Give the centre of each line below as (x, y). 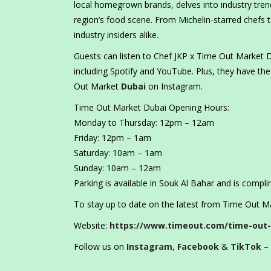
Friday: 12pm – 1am (113, 138)
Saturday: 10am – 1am (118, 153)
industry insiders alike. (117, 35)
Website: (92, 226)
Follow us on (100, 247)
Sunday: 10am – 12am (117, 168)
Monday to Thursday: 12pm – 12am (144, 123)
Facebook (198, 247)
